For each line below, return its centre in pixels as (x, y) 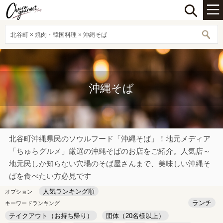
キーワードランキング (32, 203)
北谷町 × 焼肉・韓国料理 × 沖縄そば (59, 35)
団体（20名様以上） (135, 216)
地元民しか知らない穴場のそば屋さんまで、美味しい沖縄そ (110, 164)
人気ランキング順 (69, 191)
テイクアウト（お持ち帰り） (51, 216)
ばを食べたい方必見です (50, 176)
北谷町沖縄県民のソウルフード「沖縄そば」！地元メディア (110, 139)
